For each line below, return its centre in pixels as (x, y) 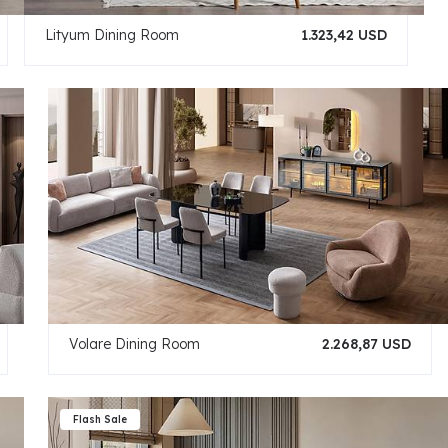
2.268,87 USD (366, 344)
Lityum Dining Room (111, 35)
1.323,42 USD (343, 35)
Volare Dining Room (134, 344)
